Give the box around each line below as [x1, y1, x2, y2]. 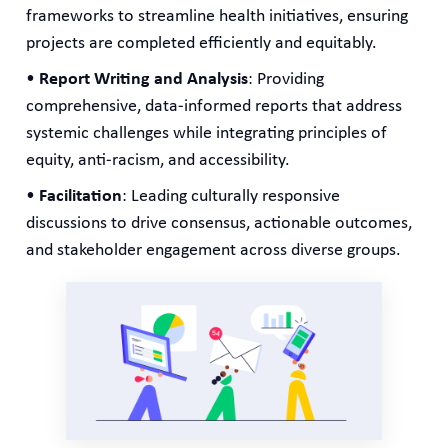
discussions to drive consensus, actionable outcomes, [26, 213, 413, 233]
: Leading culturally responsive [122, 186, 341, 206]
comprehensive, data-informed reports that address [26, 96, 403, 116]
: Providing [248, 69, 325, 89]
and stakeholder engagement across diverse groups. [26, 240, 402, 260]
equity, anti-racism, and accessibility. [26, 150, 291, 170]
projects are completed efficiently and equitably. [26, 33, 378, 53]
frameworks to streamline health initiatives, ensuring [26, 6, 409, 26]
